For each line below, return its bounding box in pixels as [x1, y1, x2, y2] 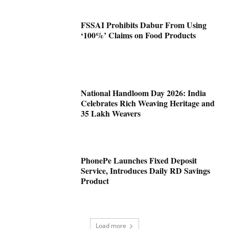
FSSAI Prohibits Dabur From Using [81, 18, 207, 31]
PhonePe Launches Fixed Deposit [81, 154, 197, 167]
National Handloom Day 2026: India [81, 86, 207, 99]
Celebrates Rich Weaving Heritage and [81, 97, 215, 109]
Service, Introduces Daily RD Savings [81, 165, 211, 177]
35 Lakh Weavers [81, 107, 141, 119]
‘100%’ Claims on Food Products [81, 29, 196, 41]
